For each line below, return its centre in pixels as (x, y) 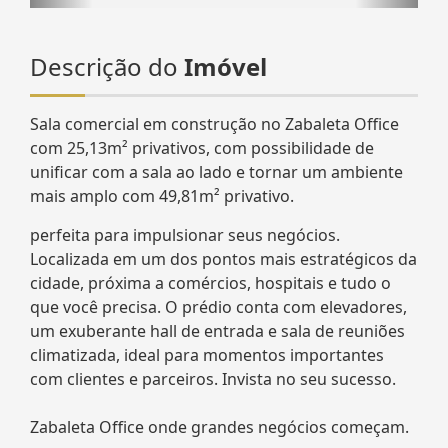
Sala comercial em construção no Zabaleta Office (214, 123)
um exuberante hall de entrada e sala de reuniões (217, 330)
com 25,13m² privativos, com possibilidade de (202, 147)
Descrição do (107, 66)
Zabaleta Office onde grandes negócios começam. (219, 426)
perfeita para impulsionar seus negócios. (185, 234)
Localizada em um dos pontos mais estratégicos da (223, 258)
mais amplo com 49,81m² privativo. (162, 195)
